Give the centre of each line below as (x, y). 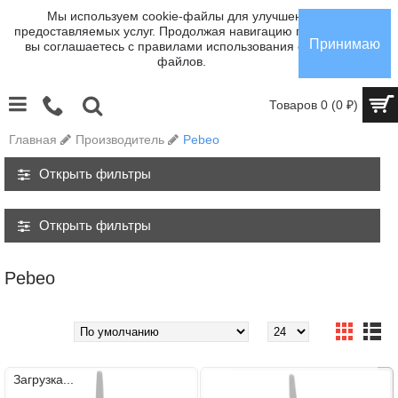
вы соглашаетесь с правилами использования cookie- (181, 46)
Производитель (120, 139)
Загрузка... (44, 379)
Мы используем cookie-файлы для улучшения (181, 16)
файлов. (181, 61)
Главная (33, 139)
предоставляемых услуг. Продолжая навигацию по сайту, (181, 31)
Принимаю (345, 44)
